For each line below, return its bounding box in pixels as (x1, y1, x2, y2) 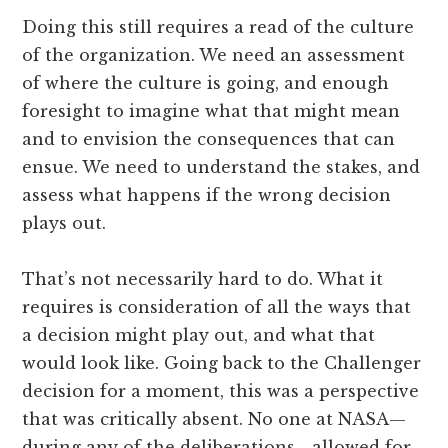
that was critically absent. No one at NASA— (22, 408, 407, 429)
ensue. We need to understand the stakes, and (22, 156, 421, 177)
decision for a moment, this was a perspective (22, 380, 420, 401)
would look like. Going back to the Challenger (22, 352, 422, 373)
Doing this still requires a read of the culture (22, 16, 415, 37)
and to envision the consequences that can (22, 128, 396, 149)
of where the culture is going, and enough (22, 72, 390, 93)
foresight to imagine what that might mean (22, 100, 401, 121)
